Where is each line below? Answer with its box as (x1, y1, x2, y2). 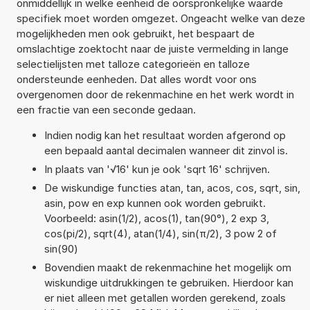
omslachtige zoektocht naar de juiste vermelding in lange (16, 42, 289, 55)
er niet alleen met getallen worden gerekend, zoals (44, 291, 286, 304)
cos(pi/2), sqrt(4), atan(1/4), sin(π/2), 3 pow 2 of (44, 226, 277, 240)
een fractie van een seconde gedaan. (16, 102, 196, 116)
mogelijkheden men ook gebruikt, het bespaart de (16, 26, 255, 40)
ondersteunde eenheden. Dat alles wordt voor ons (16, 72, 257, 86)
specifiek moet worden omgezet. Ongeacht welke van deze (16, 11, 305, 25)
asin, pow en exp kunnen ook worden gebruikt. (44, 196, 266, 210)
